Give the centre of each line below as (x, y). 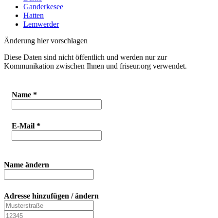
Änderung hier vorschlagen (46, 41)
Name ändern (27, 165)
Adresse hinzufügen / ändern (51, 196)
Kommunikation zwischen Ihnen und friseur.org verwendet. (95, 66)
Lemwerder (41, 24)
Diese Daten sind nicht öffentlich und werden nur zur (85, 57)
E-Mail (24, 126)
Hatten (34, 16)
